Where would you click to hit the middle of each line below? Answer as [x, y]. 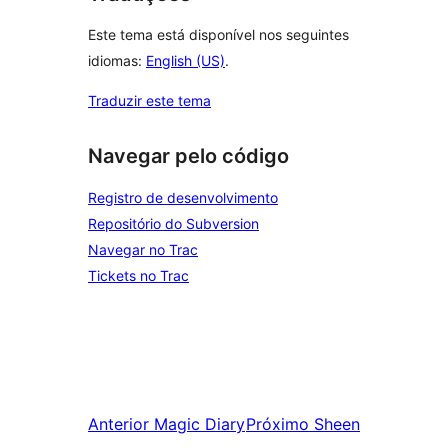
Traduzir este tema [149, 101]
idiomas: [117, 61]
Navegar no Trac [143, 249]
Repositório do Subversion [173, 223]
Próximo [277, 424]
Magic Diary [199, 424]
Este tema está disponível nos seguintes [218, 35]
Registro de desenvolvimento [183, 197]
